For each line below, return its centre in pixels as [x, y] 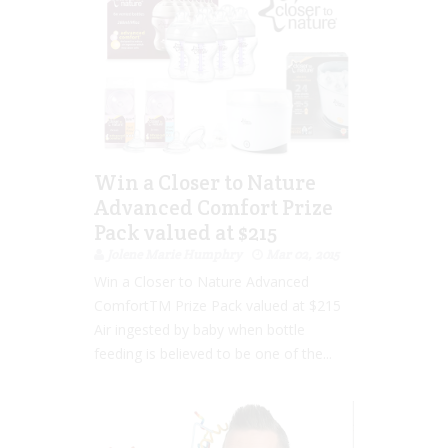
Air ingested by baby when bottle [199, 330]
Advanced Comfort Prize [213, 208]
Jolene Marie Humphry [174, 255]
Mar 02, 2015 [302, 255]
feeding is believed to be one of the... [213, 354]
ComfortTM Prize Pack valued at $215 [217, 306]
